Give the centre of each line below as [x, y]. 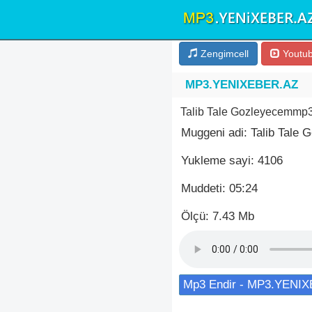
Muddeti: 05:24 [219, 188]
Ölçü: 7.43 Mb [218, 216]
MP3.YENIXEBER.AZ [242, 85]
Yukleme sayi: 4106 [232, 161]
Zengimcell [223, 54]
